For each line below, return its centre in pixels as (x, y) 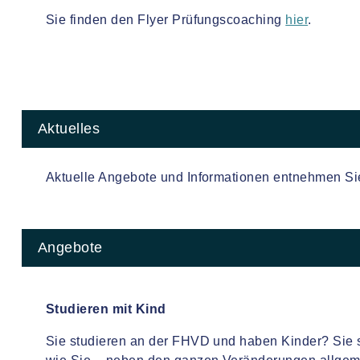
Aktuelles (69, 129)
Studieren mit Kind (106, 309)
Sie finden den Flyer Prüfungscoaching (166, 20)
